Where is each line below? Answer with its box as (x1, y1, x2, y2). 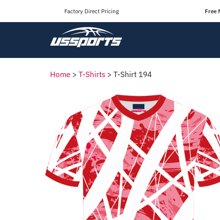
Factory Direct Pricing (64, 7, 119, 15)
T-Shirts (79, 69, 105, 79)
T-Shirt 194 (113, 69, 152, 79)
